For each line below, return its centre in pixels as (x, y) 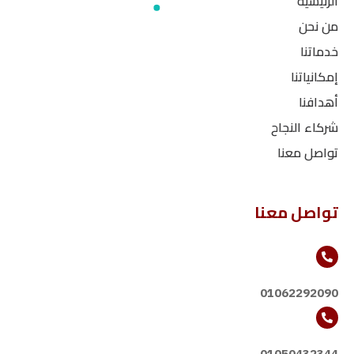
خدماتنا (319, 52)
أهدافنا (318, 102)
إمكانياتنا (314, 77)
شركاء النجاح (305, 128)
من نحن (318, 26)
